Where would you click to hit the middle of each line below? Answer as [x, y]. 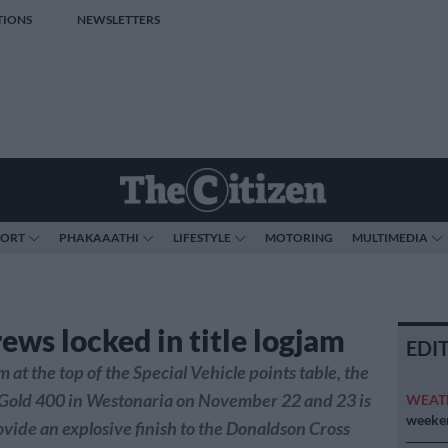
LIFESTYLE [202, 237]
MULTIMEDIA [390, 237]
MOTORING [299, 237]
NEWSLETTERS [118, 19]
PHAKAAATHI [99, 237]
